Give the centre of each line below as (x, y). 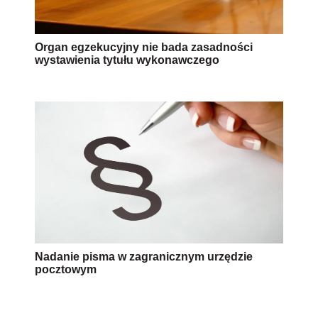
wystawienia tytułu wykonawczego (127, 60)
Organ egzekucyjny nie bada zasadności (144, 47)
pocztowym (66, 269)
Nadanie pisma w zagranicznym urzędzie (144, 256)
